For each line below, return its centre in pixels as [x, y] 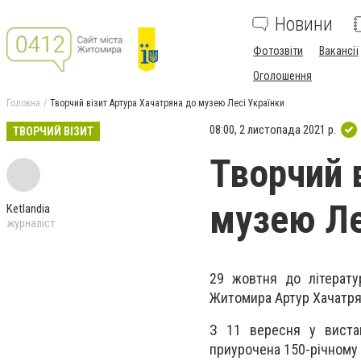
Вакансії [339, 51]
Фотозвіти [278, 51]
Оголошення [282, 76]
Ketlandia [28, 209]
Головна [23, 103]
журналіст [31, 223]
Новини [304, 24]
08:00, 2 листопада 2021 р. [273, 129]
